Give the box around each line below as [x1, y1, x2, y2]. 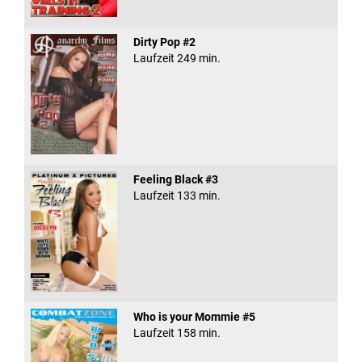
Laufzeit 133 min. [133, 188, 221, 202]
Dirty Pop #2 [133, 35, 196, 48]
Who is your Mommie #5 [133, 310, 255, 323]
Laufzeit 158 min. [133, 326, 221, 339]
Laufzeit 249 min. [133, 51, 221, 65]
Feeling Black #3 [133, 172, 218, 186]
